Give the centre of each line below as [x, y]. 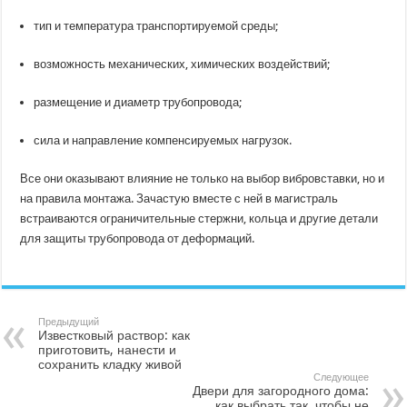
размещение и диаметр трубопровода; [138, 102]
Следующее [341, 377]
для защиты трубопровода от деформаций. [138, 238]
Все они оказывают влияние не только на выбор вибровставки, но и [203, 178]
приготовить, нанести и [108, 349]
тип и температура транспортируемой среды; [156, 25]
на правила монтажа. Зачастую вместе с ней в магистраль [179, 198]
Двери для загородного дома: [280, 390]
